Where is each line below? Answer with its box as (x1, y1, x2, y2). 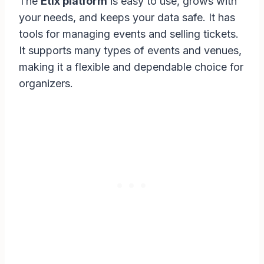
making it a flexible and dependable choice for (19, 61, 243, 74)
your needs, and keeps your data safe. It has (19, 11, 235, 24)
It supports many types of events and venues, (19, 44, 242, 57)
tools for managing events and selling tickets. (19, 28, 239, 41)
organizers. (19, 77, 73, 90)
